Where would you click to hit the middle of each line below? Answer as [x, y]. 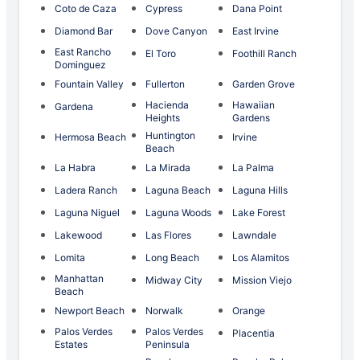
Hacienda [167, 105]
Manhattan [79, 279]
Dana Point [258, 9]
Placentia [254, 333]
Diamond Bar [84, 31]
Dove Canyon [176, 31]
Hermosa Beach [90, 137]
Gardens [252, 118]
